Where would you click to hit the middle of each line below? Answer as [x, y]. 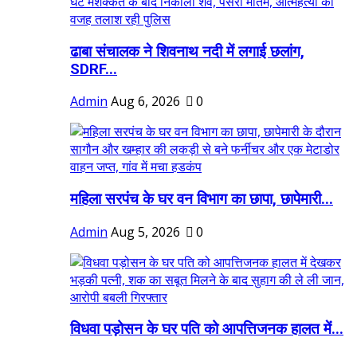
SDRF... [94, 69]
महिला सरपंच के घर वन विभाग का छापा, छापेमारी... [202, 199]
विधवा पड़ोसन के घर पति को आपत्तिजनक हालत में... [207, 330]
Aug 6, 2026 [145, 102]
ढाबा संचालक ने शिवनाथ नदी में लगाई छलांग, [187, 51]
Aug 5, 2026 [145, 231]
